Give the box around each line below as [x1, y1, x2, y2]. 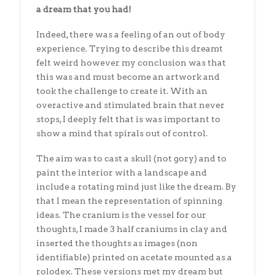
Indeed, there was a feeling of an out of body [36, 29, 225, 39]
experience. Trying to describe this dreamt [36, 44, 223, 53]
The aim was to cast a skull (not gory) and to [36, 153, 227, 164]
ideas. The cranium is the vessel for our [36, 210, 206, 220]
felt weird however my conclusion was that [36, 58, 226, 68]
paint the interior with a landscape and [36, 168, 207, 178]
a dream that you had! [36, 4, 131, 14]
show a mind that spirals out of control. [36, 128, 207, 138]
